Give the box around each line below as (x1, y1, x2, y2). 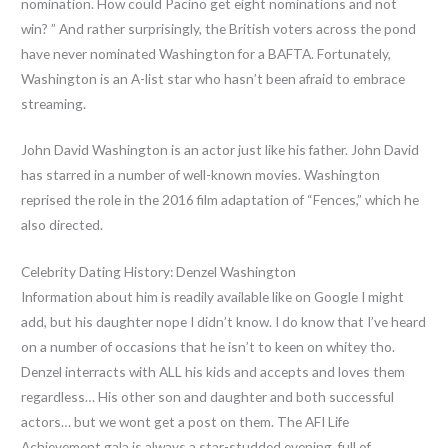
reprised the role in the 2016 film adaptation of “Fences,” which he (21, 191, 420, 209)
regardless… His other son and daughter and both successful (21, 388, 395, 406)
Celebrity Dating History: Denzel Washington (21, 263, 297, 281)
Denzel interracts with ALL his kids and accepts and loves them (21, 363, 406, 381)
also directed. (21, 216, 104, 234)
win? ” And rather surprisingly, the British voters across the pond (21, 19, 417, 37)
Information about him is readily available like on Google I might (21, 288, 405, 306)
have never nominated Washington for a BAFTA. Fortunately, (21, 44, 392, 62)
